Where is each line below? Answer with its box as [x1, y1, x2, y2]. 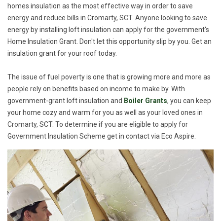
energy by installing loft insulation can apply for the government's [7, 25, 209, 34]
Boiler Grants [124, 96, 167, 105]
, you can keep [167, 96, 211, 105]
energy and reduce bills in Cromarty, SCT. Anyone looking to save [7, 13, 207, 22]
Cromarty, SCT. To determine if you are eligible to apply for [7, 120, 188, 128]
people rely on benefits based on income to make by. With [7, 84, 185, 93]
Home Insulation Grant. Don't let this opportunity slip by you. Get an [7, 37, 212, 45]
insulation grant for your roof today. [7, 49, 117, 57]
